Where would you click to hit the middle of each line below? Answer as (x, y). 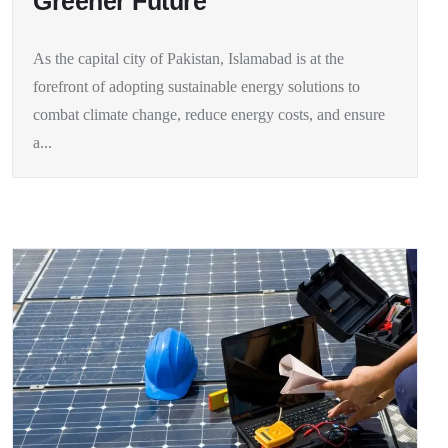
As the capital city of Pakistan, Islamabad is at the (188, 58)
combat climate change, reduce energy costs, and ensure (209, 114)
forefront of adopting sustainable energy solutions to (196, 86)
